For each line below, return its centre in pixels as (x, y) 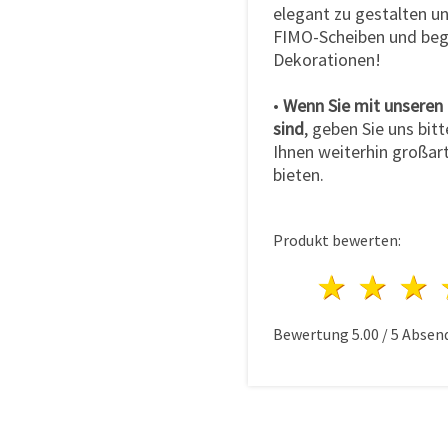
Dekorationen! (327, 59)
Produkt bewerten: (337, 239)
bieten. (298, 174)
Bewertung (312, 333)
